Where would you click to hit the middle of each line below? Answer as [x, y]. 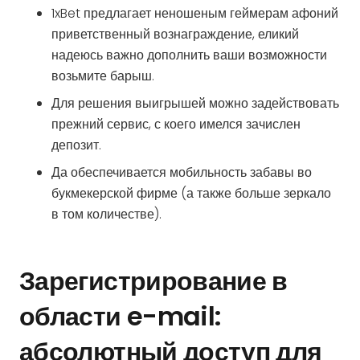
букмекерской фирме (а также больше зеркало [191, 193]
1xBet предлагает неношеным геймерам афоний [195, 13]
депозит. [76, 145]
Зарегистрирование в [153, 281]
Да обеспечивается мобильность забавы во [182, 172]
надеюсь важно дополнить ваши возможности [189, 55]
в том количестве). [106, 214]
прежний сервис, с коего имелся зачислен [176, 124]
